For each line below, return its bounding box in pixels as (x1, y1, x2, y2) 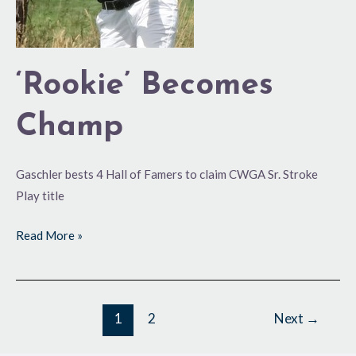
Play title (16, 188, 64, 203)
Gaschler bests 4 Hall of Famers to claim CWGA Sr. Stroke (16, 167, 318, 182)
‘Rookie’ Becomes (16, 70, 273, 103)
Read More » (16, 227, 83, 242)
